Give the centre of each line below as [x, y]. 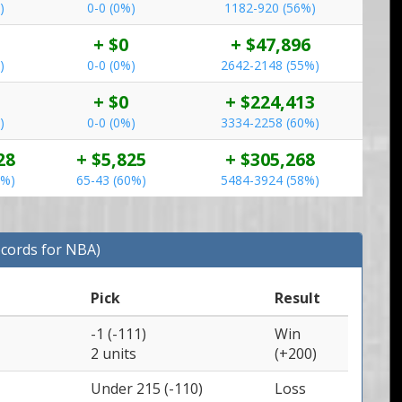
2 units [114, 354]
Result [297, 298]
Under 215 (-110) [147, 389]
